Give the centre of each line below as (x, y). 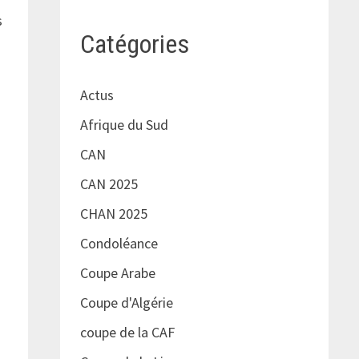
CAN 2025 (109, 184)
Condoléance (119, 244)
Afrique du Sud (124, 125)
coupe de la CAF (127, 333)
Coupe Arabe (117, 273)
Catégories (134, 44)
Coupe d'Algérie (126, 303)
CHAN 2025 (113, 214)
